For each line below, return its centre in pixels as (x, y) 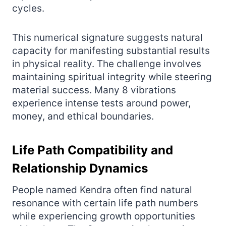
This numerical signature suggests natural (107, 37)
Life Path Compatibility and (93, 150)
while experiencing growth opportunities (104, 216)
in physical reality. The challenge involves (107, 64)
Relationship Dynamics (80, 168)
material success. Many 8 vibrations (94, 90)
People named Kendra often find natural (102, 190)
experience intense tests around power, (101, 103)
